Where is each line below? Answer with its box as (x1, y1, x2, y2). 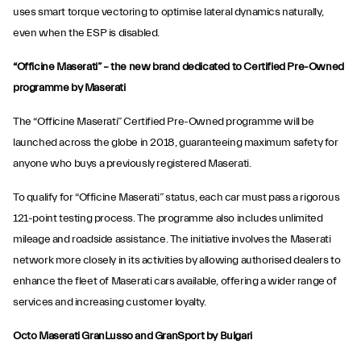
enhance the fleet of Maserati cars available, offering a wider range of (13, 275, 337, 288)
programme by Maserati (13, 81, 126, 94)
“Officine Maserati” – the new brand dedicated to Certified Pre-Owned (13, 60, 344, 73)
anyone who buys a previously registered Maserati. (13, 157, 251, 170)
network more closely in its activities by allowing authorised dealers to (13, 254, 341, 267)
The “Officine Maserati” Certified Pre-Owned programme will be (13, 115, 314, 128)
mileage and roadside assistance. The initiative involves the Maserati (13, 233, 331, 246)
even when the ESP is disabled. (13, 27, 160, 39)
